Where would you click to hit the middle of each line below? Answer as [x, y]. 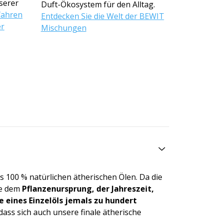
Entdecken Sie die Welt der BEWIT [102, 16]
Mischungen [64, 28]
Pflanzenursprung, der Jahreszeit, [88, 188]
